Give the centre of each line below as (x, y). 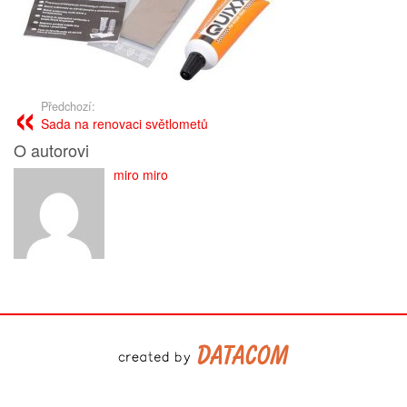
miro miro (141, 174)
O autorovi (51, 150)
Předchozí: (68, 106)
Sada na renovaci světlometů (124, 124)
